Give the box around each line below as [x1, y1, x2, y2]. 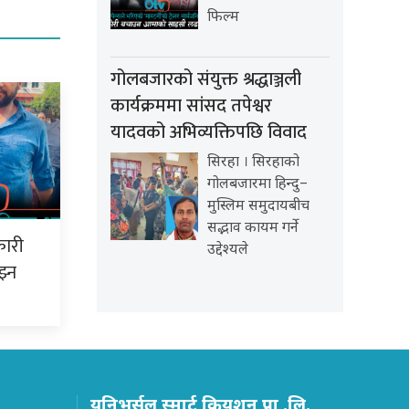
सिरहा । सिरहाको [207, 153, 299, 173]
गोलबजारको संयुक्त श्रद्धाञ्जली [110, 64, 301, 96]
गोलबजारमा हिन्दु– [207, 175, 308, 195]
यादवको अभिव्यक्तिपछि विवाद [110, 117, 307, 149]
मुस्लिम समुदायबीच [207, 197, 309, 217]
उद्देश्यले [207, 241, 248, 261]
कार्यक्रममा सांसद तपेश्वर [110, 90, 272, 122]
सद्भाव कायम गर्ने [207, 219, 299, 239]
